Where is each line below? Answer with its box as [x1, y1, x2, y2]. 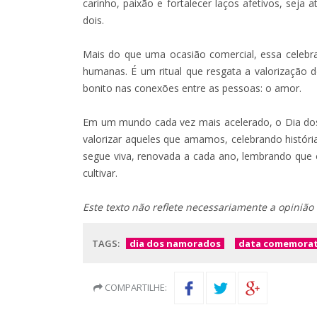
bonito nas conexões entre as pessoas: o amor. [83, 81, 301, 95]
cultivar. [83, 166, 117, 180]
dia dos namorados [129, 236, 221, 250]
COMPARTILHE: [103, 280, 167, 294]
